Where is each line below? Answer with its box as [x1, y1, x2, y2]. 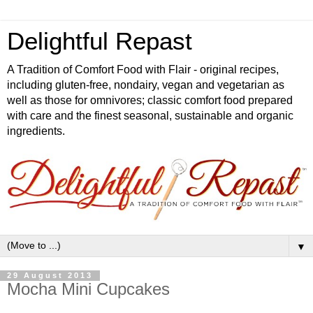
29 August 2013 [7, 271, 93, 280]
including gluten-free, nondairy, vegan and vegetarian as [7, 79, 284, 91]
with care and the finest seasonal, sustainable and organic [7, 110, 293, 122]
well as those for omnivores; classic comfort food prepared [7, 94, 293, 106]
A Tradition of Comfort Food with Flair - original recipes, [7, 64, 279, 75]
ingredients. [7, 125, 65, 137]
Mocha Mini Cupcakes [7, 279, 170, 299]
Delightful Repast [7, 28, 192, 54]
